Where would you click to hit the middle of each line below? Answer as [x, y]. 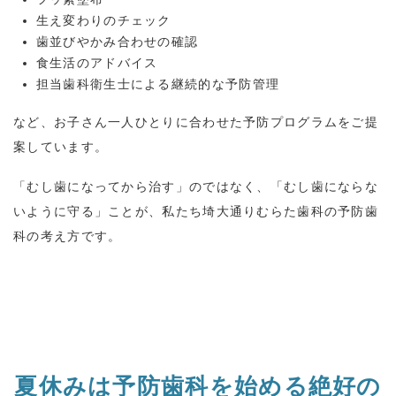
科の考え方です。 [68, 236]
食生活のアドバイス [97, 62]
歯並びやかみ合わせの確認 [117, 41]
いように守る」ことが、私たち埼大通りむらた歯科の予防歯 [196, 212]
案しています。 [61, 147]
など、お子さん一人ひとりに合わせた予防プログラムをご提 [196, 122]
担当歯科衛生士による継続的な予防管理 [158, 84]
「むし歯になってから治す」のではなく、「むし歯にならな [196, 187]
